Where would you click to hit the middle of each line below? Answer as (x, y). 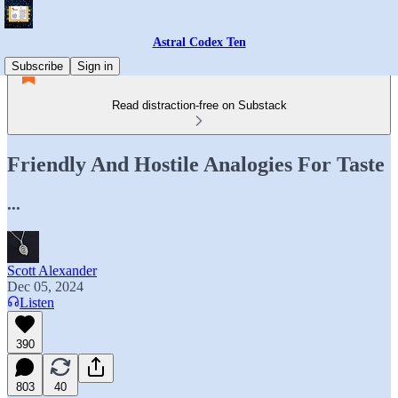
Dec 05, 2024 (45, 286)
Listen (37, 302)
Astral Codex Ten (199, 42)
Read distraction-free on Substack (199, 105)
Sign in (95, 66)
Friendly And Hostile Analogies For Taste (196, 164)
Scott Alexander (52, 270)
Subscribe (37, 66)
